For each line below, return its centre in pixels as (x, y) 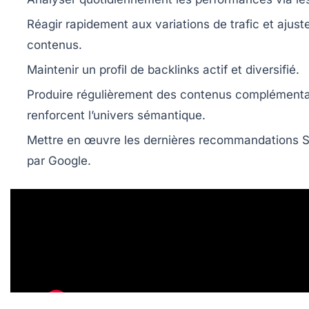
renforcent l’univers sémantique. (116, 116)
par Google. (59, 161)
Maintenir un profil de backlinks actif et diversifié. (163, 70)
